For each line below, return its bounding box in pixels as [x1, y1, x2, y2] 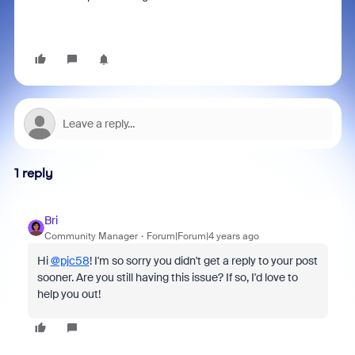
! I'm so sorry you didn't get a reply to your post [89, 254, 318, 268]
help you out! [36, 287, 103, 301]
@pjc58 [50, 254, 90, 268]
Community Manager [44, 230, 138, 242]
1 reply [13, 166, 53, 181]
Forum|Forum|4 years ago [146, 230, 259, 242]
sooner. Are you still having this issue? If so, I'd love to [36, 270, 298, 284]
